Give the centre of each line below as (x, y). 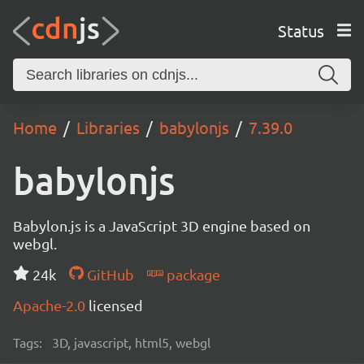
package (191, 274)
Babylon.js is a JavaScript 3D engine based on (162, 225)
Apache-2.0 (51, 305)
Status (301, 30)
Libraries (108, 127)
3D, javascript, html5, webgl (131, 342)
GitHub (108, 274)
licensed (116, 305)
